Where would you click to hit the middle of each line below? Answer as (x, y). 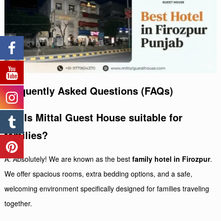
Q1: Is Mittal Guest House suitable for (94, 117)
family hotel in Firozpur (171, 159)
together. (18, 203)
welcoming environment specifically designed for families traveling (107, 188)
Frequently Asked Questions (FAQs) (89, 90)
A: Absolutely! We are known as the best (69, 159)
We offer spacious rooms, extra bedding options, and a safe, (99, 173)
